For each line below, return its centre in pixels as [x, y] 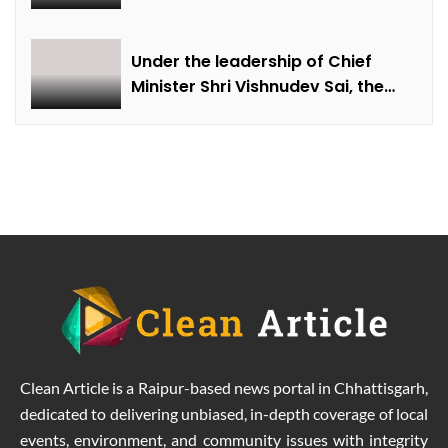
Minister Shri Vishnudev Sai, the [257, 86]
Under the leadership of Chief [251, 61]
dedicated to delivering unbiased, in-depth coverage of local [224, 413]
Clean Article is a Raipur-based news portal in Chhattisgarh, [224, 387]
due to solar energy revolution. [257, 136]
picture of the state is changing [260, 111]
